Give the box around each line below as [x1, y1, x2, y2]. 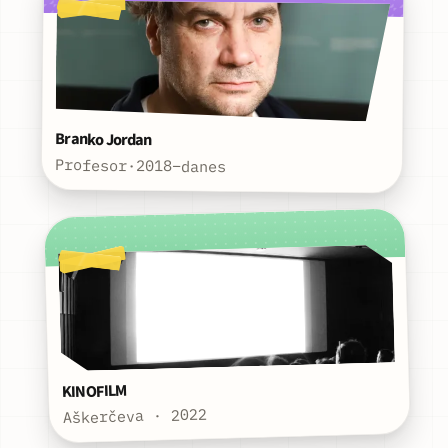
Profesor [55, 154, 128, 175]
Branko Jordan [55, 127, 152, 153]
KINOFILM [61, 378, 127, 405]
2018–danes [136, 155, 227, 176]
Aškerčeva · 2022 [62, 403, 207, 428]
